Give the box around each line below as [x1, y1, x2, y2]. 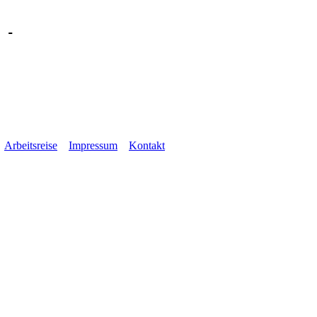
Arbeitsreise [4, 139, 57, 152]
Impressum [69, 139, 117, 152]
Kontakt [129, 139, 165, 152]
